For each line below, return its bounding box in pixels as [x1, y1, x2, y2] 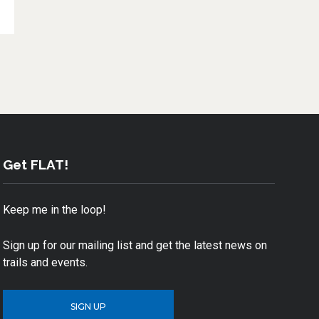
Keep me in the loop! [3, 203, 107, 216]
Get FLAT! [3, 157, 69, 172]
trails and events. [3, 255, 88, 269]
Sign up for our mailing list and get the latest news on [3, 238, 268, 252]
